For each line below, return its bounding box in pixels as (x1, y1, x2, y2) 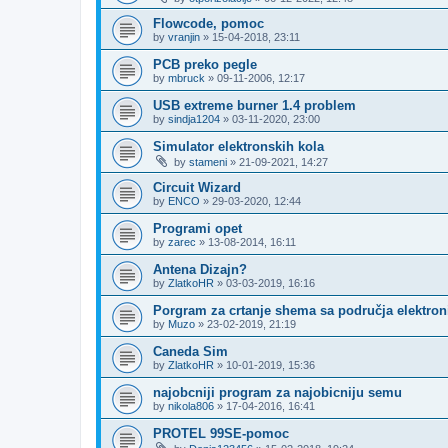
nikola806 (168, 400, 214, 412)
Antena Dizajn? (153, 262, 247, 277)
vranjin (168, 31, 200, 43)
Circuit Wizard (153, 180, 241, 195)
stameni (189, 156, 227, 168)
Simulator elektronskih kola (153, 139, 324, 154)
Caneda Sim (153, 344, 228, 359)
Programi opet (153, 221, 242, 236)
